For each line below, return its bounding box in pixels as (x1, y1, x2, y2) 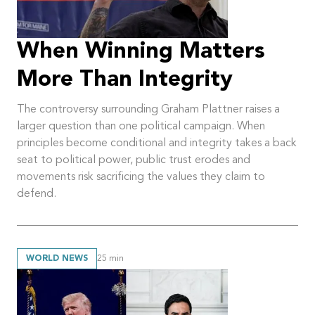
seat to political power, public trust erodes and (17, 155, 250, 167)
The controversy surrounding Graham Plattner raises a (17, 104, 280, 116)
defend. (17, 188, 56, 200)
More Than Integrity (17, 69, 233, 92)
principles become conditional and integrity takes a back (17, 138, 297, 150)
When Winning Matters (17, 41, 265, 64)
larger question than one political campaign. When (17, 121, 265, 133)
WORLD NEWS (26, 255, 88, 264)
